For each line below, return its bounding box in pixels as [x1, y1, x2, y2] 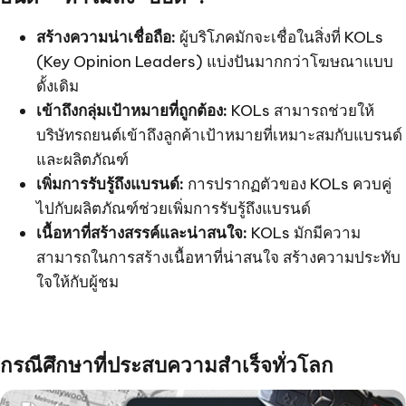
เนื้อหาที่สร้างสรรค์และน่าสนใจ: [36, 222, 247, 243]
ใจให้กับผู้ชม [36, 271, 119, 292]
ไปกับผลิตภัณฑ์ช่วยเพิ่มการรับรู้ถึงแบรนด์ [36, 198, 311, 218]
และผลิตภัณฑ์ [36, 149, 129, 169]
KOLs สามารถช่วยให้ [227, 100, 374, 121]
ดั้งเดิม [36, 75, 79, 96]
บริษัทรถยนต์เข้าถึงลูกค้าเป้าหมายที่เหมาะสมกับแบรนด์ [36, 124, 402, 145]
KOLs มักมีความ [247, 222, 361, 243]
